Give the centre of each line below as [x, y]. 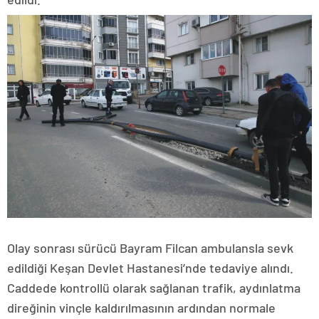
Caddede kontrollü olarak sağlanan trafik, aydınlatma [154, 287]
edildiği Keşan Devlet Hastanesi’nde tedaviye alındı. [150, 267]
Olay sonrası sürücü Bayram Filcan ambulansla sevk [150, 247]
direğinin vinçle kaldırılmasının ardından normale [141, 307]
